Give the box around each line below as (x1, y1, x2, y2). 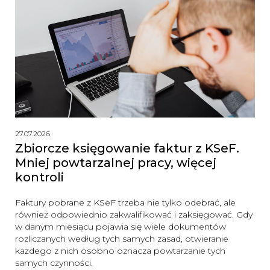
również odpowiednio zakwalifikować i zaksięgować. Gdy (15, 209, 253, 220)
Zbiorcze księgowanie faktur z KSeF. (15, 140, 239, 155)
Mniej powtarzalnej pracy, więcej (15, 155, 216, 170)
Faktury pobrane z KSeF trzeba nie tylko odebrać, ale (15, 196, 236, 208)
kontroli (15, 169, 64, 184)
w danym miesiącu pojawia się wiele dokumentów (15, 221, 226, 232)
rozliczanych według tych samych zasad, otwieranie (15, 233, 228, 244)
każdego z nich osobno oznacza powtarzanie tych (15, 245, 225, 256)
